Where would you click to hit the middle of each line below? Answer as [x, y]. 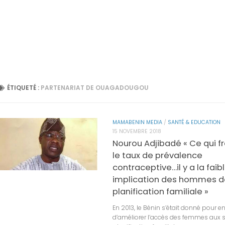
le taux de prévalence [157, 156]
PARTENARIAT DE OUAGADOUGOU [95, 87]
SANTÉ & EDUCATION [194, 122]
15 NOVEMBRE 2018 [137, 131]
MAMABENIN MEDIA [137, 122]
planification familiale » [160, 192]
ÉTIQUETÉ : [24, 87]
